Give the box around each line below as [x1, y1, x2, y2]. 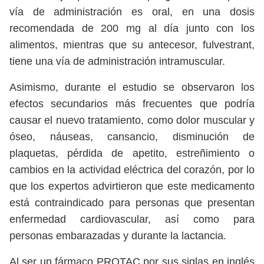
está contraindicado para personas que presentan [9, 197, 255, 209]
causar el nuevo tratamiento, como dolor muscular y [9, 114, 255, 127]
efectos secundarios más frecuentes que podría [9, 98, 255, 110]
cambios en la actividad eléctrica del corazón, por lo [9, 164, 255, 176]
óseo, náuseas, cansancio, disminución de [9, 131, 255, 143]
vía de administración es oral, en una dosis [9, 6, 255, 18]
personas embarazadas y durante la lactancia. [9, 230, 226, 242]
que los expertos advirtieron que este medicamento [9, 180, 255, 193]
